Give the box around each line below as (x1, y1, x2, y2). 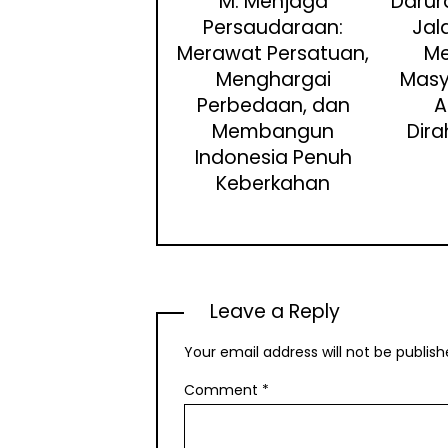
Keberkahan (216, 170, 331, 198)
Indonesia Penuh (194, 144, 352, 172)
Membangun (212, 118, 335, 146)
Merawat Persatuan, (177, 40, 370, 68)
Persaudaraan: (203, 14, 344, 42)
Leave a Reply (210, 298, 341, 326)
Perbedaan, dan (196, 92, 350, 120)
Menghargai (215, 66, 331, 94)
